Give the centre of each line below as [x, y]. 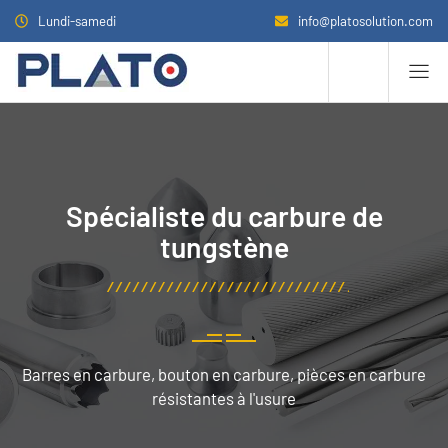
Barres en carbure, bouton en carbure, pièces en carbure [224, 374]
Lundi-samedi [77, 21]
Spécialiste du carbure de [224, 215]
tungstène [224, 246]
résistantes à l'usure [224, 398]
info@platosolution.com [365, 21]
